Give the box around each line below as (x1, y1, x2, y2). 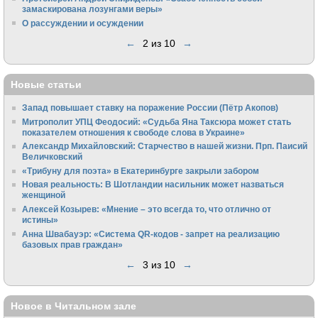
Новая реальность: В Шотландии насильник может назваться (22, 180, 285, 190)
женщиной (22, 190, 66, 200)
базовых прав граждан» (22, 239, 124, 249)
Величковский (22, 152, 83, 162)
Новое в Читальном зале (11, 300, 136, 312)
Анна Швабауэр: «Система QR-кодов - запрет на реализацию (22, 229, 280, 238)
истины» (22, 215, 59, 224)
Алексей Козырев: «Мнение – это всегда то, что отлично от (22, 204, 272, 214)
